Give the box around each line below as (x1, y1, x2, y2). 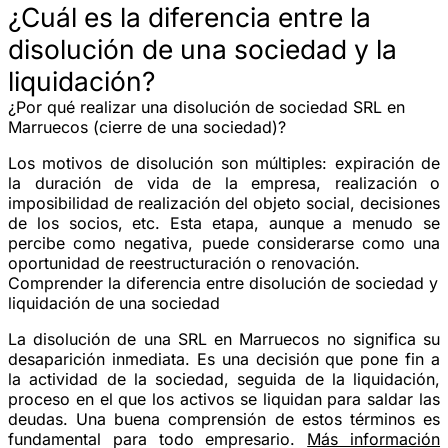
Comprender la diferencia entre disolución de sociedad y (8, 272, 438, 293)
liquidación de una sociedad (8, 292, 220, 313)
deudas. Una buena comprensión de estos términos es (8, 408, 440, 429)
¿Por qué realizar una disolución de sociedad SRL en (8, 96, 405, 117)
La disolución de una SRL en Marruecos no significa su (8, 328, 440, 349)
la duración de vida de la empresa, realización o (8, 172, 440, 193)
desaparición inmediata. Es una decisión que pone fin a (8, 348, 440, 369)
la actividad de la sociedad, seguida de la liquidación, (8, 368, 440, 389)
